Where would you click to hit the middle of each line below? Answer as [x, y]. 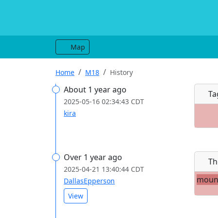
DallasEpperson [89, 181]
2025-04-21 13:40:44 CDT [104, 169]
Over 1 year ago [93, 157]
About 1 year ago [95, 90]
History [121, 72]
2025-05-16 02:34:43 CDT [104, 101]
